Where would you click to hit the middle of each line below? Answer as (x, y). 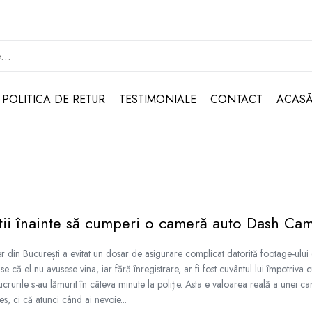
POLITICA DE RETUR (54, 99)
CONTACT (236, 99)
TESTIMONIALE (158, 99)
